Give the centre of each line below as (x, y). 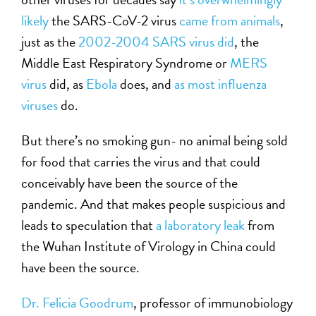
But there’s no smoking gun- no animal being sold (155, 140)
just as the (50, 42)
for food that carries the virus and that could (141, 162)
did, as (67, 84)
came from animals (230, 20)
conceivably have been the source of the (130, 183)
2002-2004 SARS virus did (157, 42)
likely (35, 20)
